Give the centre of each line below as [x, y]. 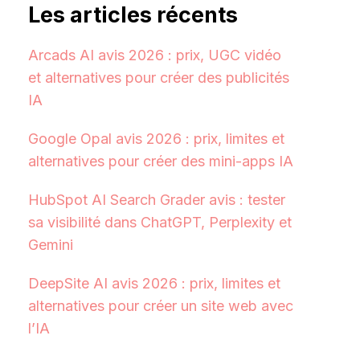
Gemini [50, 245]
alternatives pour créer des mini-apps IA [160, 162]
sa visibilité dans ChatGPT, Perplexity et [160, 223]
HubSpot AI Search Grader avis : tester [156, 200]
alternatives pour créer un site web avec [160, 306]
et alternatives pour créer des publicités [158, 78]
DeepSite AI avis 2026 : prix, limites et [154, 284]
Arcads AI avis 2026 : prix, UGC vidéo [154, 55]
